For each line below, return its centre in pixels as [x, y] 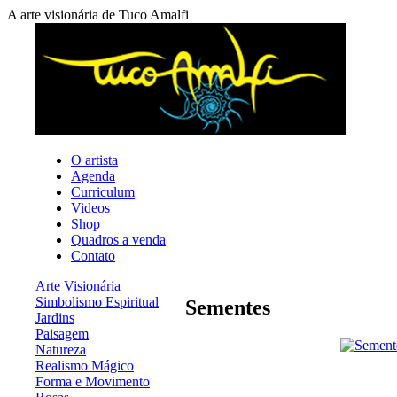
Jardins [55, 318]
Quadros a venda [118, 240]
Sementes [228, 307]
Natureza [61, 350]
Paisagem [62, 334]
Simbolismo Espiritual [97, 302]
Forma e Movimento [93, 381]
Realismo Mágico [85, 366]
